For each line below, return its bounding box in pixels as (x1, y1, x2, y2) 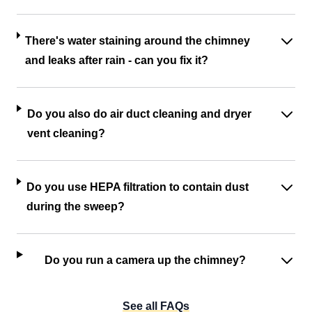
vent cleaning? (26, 127, 105, 140)
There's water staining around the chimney (25, 35, 251, 47)
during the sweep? (26, 201, 125, 213)
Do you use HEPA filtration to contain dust (26, 181, 249, 194)
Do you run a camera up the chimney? (44, 254, 246, 267)
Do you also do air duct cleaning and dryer (26, 108, 251, 120)
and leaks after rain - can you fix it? (25, 54, 209, 67)
